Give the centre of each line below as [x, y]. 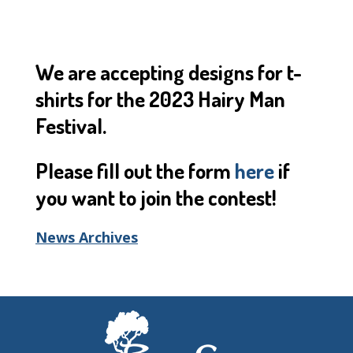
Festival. [73, 126]
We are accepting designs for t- [169, 72]
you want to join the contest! [158, 197]
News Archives [87, 238]
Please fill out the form [135, 170]
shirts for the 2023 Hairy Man [160, 99]
